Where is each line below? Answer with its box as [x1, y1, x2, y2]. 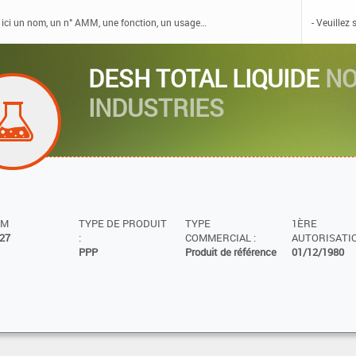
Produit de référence [184, 245, 277, 259]
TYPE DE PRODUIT [78, 216, 167, 230]
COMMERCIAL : [184, 230, 256, 245]
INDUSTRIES [88, 91, 225, 124]
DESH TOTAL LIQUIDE [88, 61, 326, 95]
